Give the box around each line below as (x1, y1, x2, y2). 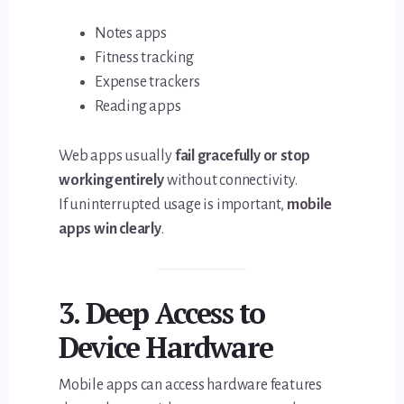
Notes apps (95, 24, 168, 41)
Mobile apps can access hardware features (59, 377, 323, 394)
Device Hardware (59, 328, 273, 367)
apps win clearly (59, 220, 161, 237)
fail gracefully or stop (174, 147, 311, 164)
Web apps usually (59, 147, 175, 164)
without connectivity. (163, 171, 298, 188)
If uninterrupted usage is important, (59, 196, 287, 213)
